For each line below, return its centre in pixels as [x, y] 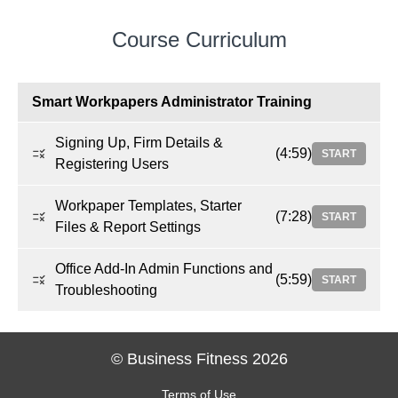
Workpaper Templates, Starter [148, 206]
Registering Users [112, 164]
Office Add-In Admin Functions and [164, 269]
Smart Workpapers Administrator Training [172, 102]
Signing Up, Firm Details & [139, 143]
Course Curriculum [199, 40]
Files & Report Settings [128, 227]
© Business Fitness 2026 [199, 359]
